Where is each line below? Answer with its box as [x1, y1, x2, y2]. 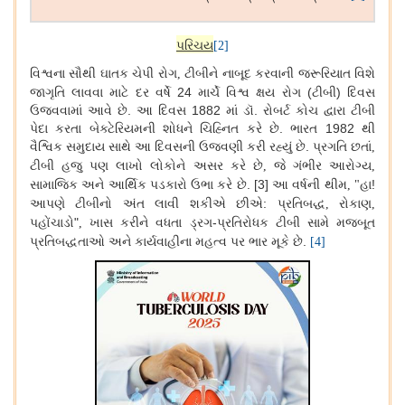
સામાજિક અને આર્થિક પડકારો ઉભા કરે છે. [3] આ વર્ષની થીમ [30, 177, 347, 193]
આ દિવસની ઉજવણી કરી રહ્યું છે [131, 139, 306, 155]
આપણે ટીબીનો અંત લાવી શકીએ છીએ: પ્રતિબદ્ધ [30, 196, 325, 212]
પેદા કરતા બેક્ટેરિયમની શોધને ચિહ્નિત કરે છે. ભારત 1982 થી [30, 121, 375, 137]
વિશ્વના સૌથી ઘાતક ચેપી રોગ [30, 66, 177, 81]
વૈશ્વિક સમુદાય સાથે [30, 139, 131, 155]
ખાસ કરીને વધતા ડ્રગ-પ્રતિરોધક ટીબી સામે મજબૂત [89, 215, 376, 231]
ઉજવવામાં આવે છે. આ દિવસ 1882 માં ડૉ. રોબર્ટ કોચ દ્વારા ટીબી [30, 103, 375, 118]
